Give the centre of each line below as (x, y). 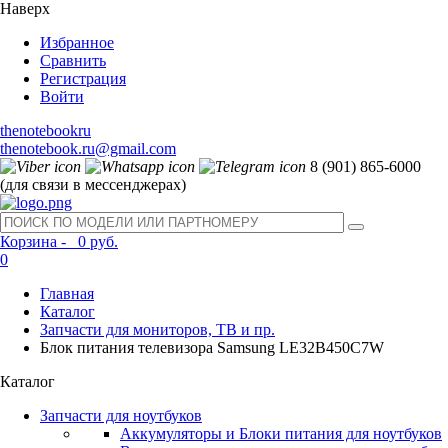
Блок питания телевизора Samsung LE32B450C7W (212, 347)
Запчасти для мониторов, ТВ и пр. (157, 329)
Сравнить (73, 60)
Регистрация (83, 78)
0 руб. (94, 241)
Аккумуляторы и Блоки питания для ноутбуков (281, 433)
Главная (67, 293)
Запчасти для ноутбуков (121, 415)
